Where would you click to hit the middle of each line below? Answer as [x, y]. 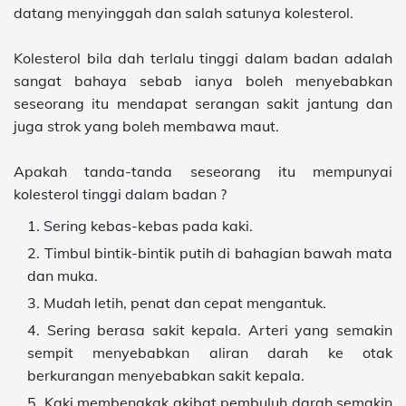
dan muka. [63, 275]
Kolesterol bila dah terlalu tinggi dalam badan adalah [203, 58]
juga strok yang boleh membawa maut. [146, 126]
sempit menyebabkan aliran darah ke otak [210, 353]
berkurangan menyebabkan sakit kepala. [166, 375]
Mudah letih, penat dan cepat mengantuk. [185, 303]
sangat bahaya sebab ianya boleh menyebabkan [203, 81]
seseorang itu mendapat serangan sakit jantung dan [203, 103]
